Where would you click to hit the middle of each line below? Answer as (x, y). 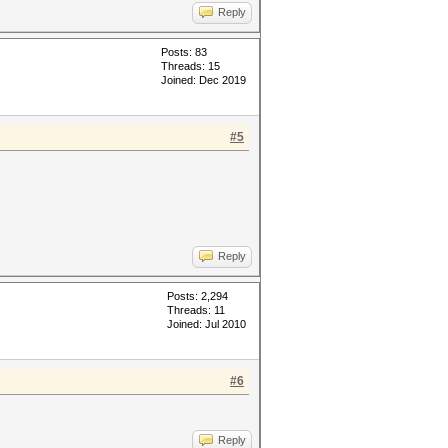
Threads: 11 (196, 310)
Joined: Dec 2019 (203, 80)
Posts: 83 (184, 52)
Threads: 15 (190, 66)
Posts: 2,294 (197, 296)
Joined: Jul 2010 (206, 324)
